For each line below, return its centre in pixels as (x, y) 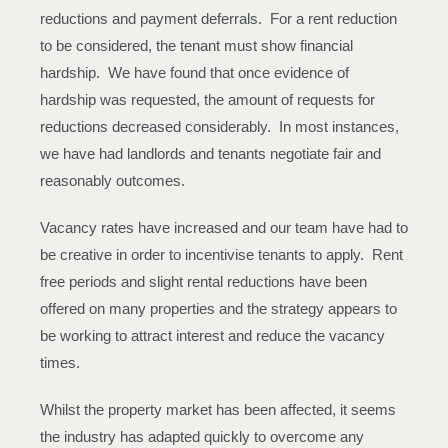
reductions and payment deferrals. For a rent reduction (218, 18)
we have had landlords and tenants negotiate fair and (210, 153)
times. (60, 362)
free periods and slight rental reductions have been (203, 281)
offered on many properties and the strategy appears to (218, 308)
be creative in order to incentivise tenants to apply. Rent (221, 254)
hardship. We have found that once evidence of (194, 72)
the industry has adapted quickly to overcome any (202, 436)
